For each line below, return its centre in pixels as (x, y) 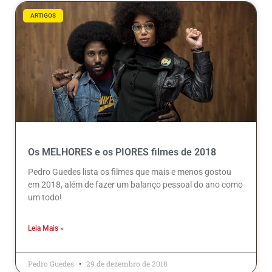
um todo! (45, 198)
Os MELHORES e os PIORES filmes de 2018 (122, 152)
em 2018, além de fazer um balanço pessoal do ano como (135, 185)
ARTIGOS (43, 16)
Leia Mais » (46, 229)
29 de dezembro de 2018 (126, 264)
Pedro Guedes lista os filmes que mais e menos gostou (130, 172)
